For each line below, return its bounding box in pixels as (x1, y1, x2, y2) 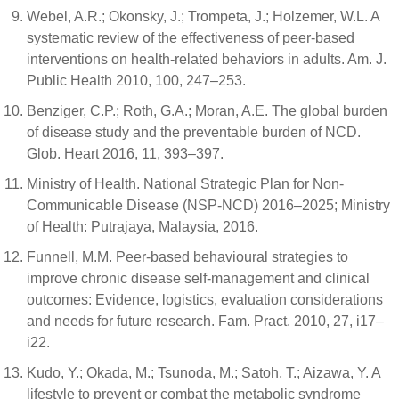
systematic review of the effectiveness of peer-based (27, 29, 354, 45)
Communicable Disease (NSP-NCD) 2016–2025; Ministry (27, 197, 390, 213)
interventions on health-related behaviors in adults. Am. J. (27, 51, 387, 67)
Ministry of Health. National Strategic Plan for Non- (27, 175, 344, 191)
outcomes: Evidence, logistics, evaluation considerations (27, 291, 383, 307)
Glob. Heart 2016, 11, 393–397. (27, 145, 224, 161)
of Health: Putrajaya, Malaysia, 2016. (27, 218, 258, 234)
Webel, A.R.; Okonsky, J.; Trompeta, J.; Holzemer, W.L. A (27, 8, 379, 24)
